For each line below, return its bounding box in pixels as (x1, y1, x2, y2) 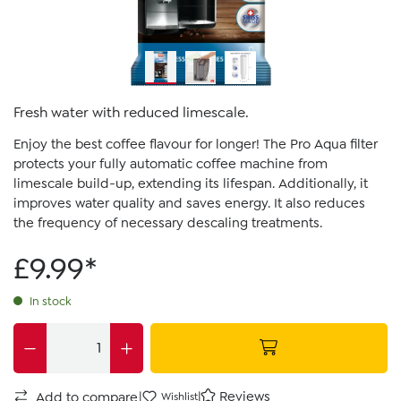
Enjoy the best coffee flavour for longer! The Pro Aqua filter (13, 134, 378, 153)
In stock (27, 293, 71, 309)
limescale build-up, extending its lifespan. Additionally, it (13, 174, 368, 192)
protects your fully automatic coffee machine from (13, 154, 328, 173)
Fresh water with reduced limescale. (13, 102, 249, 122)
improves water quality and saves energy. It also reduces (13, 193, 365, 212)
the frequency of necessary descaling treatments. (13, 213, 322, 232)
